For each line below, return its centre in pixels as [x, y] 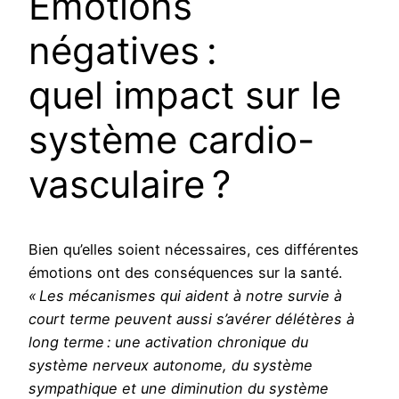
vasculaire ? [130, 183]
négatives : [123, 50]
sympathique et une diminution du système [179, 388]
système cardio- [171, 139]
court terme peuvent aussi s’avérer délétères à [191, 318]
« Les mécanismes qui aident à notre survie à [185, 295]
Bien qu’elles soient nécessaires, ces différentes [194, 249]
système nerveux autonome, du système [171, 365]
